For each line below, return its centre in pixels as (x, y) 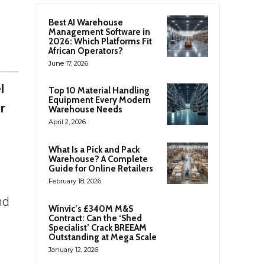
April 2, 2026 (67, 122)
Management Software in (99, 32)
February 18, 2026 (75, 181)
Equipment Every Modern (100, 100)
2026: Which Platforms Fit (100, 41)
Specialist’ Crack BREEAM (98, 228)
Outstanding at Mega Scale (103, 237)
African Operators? (86, 51)
